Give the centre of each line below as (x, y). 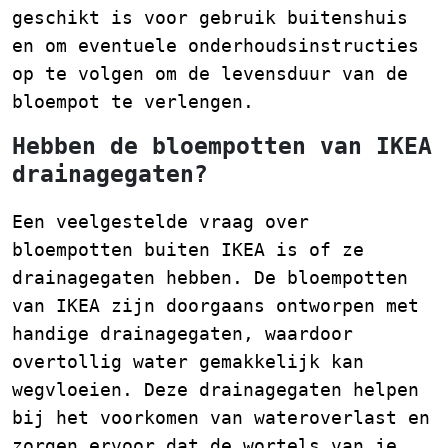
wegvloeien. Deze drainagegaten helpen (215, 389)
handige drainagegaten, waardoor (182, 333)
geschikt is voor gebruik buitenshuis (210, 17)
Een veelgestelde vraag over (160, 221)
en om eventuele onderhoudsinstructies (215, 45)
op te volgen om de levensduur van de (210, 73)
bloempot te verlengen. (133, 101)
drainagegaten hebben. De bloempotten (210, 277)
